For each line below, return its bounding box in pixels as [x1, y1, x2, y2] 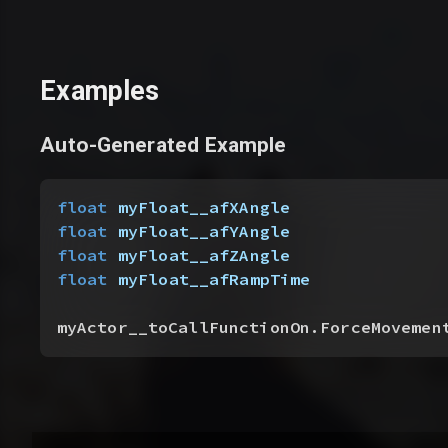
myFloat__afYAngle [107, 221, 291, 243]
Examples [40, 75, 160, 108]
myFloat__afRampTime [107, 269, 311, 291]
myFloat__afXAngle [107, 197, 291, 219]
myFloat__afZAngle [107, 245, 291, 267]
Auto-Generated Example [40, 132, 287, 158]
